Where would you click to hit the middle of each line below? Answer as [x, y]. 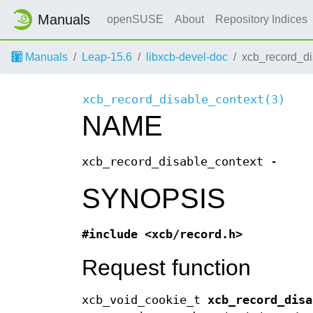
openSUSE [135, 19]
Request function [166, 268]
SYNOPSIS [154, 199]
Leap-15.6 [107, 57]
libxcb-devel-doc [187, 57]
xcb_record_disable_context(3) [184, 100]
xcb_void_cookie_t [145, 300]
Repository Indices [263, 19]
